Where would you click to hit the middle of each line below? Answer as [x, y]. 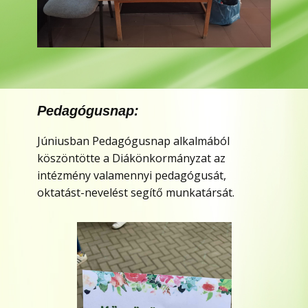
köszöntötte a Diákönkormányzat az [131, 158]
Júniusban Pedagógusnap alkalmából [133, 141]
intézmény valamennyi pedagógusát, [132, 175]
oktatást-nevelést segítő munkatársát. [136, 192]
